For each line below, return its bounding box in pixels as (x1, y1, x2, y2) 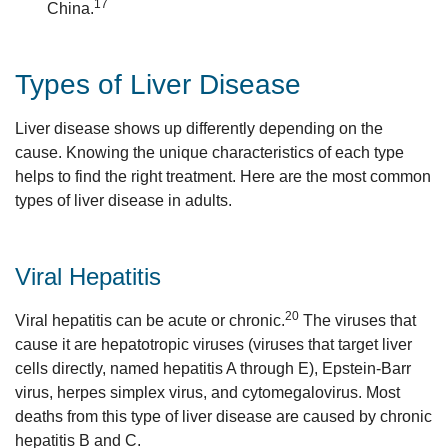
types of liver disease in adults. (15, 192, 232, 209)
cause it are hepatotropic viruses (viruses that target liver (15, 336, 412, 353)
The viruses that (299, 312, 416, 329)
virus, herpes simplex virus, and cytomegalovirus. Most (15, 384, 400, 401)
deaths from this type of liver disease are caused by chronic (15, 408, 432, 425)
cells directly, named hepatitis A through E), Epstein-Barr (15, 360, 411, 377)
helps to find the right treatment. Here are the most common (15, 168, 431, 185)
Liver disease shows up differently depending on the (15, 120, 383, 137)
